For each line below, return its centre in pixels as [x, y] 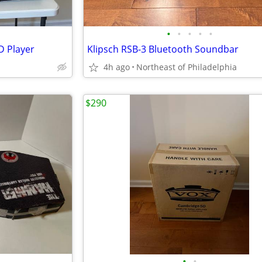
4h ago [117, 67]
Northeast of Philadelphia [187, 67]
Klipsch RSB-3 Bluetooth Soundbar [163, 49]
